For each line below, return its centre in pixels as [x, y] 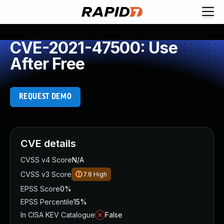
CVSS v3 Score [46, 174]
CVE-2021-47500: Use [94, 48]
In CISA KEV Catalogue [58, 215]
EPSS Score [40, 189]
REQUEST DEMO [45, 97]
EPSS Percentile [47, 202]
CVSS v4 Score [46, 160]
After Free [47, 64]
